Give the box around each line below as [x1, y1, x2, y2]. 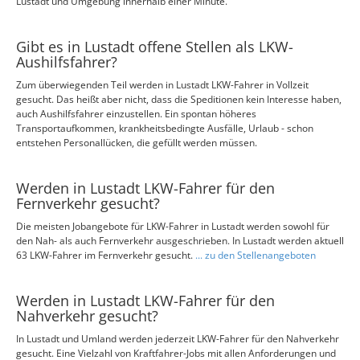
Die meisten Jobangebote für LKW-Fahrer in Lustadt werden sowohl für [16, 219, 329, 233]
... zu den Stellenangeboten [195, 248, 316, 262]
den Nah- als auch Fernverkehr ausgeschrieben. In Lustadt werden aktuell [16, 234, 344, 247]
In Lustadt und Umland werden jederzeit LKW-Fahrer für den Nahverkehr [16, 332, 339, 346]
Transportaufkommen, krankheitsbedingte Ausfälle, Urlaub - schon [16, 121, 313, 135]
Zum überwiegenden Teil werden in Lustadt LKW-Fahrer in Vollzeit [16, 78, 309, 92]
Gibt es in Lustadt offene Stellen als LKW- [16, 37, 293, 56]
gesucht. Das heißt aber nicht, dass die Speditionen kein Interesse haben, [16, 92, 342, 106]
